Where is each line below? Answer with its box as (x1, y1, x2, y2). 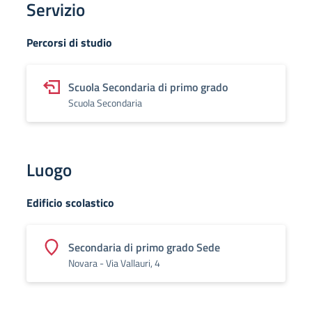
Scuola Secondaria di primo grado (68, 78, 228, 95)
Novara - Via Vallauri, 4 (68, 255, 160, 270)
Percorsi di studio (26, 33, 112, 51)
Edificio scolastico (26, 194, 114, 211)
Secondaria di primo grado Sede (68, 238, 220, 256)
